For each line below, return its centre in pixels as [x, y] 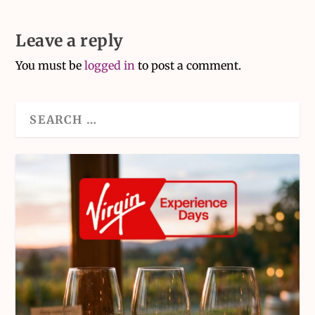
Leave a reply [70, 41]
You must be [50, 66]
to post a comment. [188, 66]
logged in [110, 66]
